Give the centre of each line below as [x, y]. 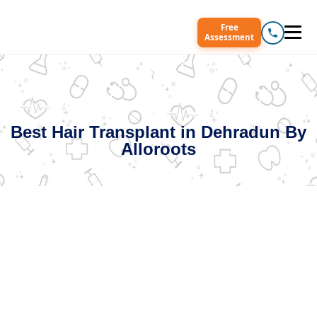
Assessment [229, 37]
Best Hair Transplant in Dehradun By [158, 132]
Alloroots [158, 149]
